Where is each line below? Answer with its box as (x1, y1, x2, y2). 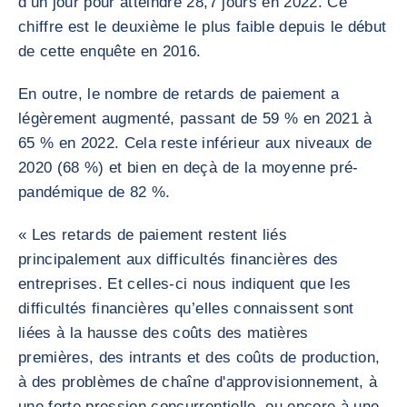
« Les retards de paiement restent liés (18, 226, 287, 243)
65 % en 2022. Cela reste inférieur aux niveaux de (18, 134, 372, 152)
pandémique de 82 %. (18, 184, 171, 201)
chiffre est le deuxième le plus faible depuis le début (18, 18, 387, 35)
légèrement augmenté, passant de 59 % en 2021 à (18, 110, 372, 127)
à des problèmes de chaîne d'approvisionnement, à (18, 373, 378, 391)
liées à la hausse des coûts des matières (18, 324, 309, 342)
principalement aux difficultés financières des (18, 251, 339, 268)
